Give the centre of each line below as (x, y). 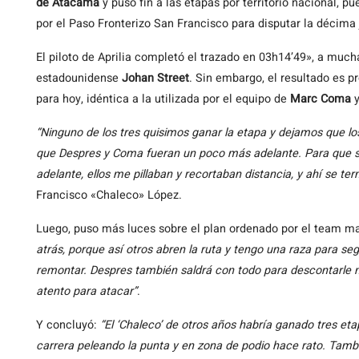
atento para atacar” (87, 291)
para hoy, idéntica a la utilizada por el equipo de (163, 99)
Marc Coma (321, 99)
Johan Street (155, 78)
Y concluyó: (68, 325)
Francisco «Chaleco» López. (109, 195)
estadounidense (79, 78)
